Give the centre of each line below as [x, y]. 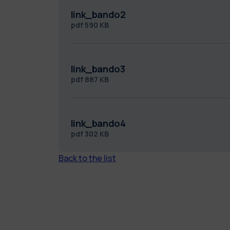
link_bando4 [98, 123]
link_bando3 [98, 69]
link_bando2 [98, 14]
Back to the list [87, 158]
